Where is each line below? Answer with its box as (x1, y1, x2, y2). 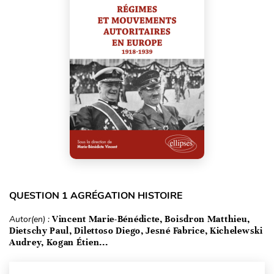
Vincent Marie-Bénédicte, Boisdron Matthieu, (52, 213, 251, 224)
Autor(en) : (9, 213, 52, 225)
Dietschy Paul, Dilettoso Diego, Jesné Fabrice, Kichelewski (9, 225, 263, 236)
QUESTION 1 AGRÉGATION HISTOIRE (9, 189, 182, 202)
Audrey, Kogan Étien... (9, 237, 108, 248)
